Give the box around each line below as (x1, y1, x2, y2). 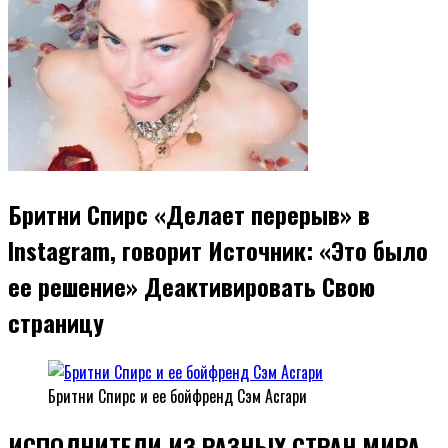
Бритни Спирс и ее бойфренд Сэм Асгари (48, 383, 307, 408)
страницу (8, 303, 104, 340)
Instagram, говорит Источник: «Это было (8, 231, 428, 268)
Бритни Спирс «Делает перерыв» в (8, 195, 370, 232)
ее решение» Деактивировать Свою (8, 267, 375, 304)
